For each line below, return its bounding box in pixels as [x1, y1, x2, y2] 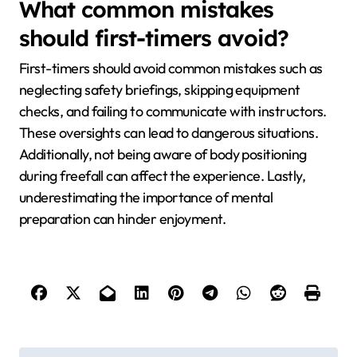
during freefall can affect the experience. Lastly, [19, 167, 305, 186]
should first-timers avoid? [19, 24, 288, 53]
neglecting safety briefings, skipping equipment [19, 80, 300, 100]
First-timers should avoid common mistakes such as [19, 59, 323, 78]
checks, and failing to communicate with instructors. [19, 102, 327, 121]
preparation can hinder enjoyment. [19, 210, 226, 229]
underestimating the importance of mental [19, 188, 273, 207]
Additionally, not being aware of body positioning [19, 145, 307, 164]
